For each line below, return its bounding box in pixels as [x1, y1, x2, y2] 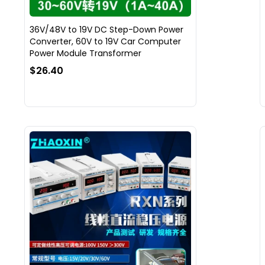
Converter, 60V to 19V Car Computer [29, 35, 181, 47]
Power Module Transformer [29, 47, 141, 59]
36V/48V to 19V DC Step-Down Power [29, 23, 183, 35]
